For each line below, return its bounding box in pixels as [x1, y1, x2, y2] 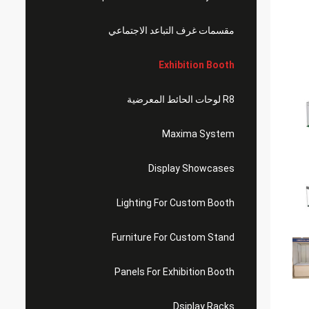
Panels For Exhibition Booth [114, 266, 235, 277]
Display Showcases [148, 163, 235, 174]
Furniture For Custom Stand [112, 232, 235, 243]
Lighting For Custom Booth [117, 197, 235, 208]
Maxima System [162, 128, 235, 139]
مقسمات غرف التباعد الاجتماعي [108, 25, 235, 36]
